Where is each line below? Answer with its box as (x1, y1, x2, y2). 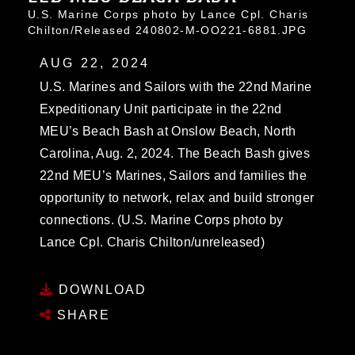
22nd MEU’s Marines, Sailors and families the (40, 168, 307, 182)
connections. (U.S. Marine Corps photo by (40, 212, 284, 227)
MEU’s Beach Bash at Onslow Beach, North (40, 124, 296, 138)
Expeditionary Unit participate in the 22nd (40, 101, 282, 116)
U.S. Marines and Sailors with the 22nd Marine (40, 79, 312, 94)
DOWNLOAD (54, 283, 147, 296)
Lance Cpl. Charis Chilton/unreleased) (40, 235, 265, 249)
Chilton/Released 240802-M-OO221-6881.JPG (28, 23, 307, 36)
